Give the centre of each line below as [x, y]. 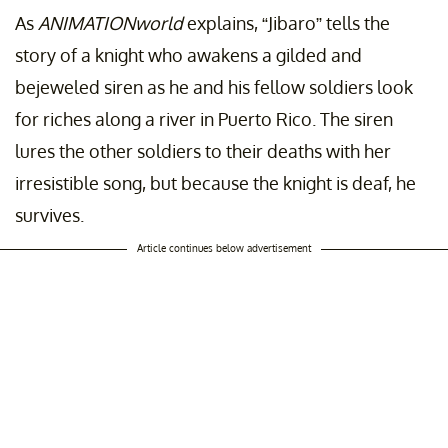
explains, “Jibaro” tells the [286, 23]
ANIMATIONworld [110, 23]
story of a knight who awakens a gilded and [188, 55]
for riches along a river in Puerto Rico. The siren [204, 119]
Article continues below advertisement [224, 248]
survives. [49, 215]
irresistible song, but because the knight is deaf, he [215, 183]
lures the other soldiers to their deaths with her [203, 151]
